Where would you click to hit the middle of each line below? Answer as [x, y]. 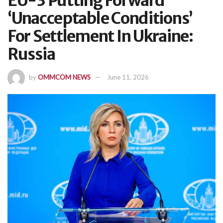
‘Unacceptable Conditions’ [100, 18]
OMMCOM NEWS [64, 77]
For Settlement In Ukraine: [100, 36]
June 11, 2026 [128, 77]
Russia [31, 54]
